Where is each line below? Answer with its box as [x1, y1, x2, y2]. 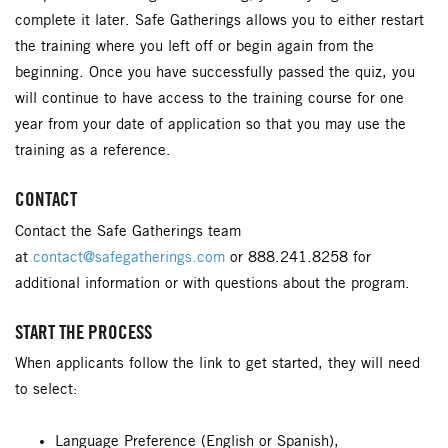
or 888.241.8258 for [225, 249, 371, 266]
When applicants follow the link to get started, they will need [15, 356, 420, 373]
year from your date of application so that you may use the [15, 117, 406, 134]
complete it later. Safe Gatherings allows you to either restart [15, 13, 424, 30]
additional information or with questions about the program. [15, 275, 410, 292]
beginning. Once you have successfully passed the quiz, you [15, 65, 415, 82]
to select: [15, 382, 78, 399]
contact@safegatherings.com [33, 249, 225, 266]
